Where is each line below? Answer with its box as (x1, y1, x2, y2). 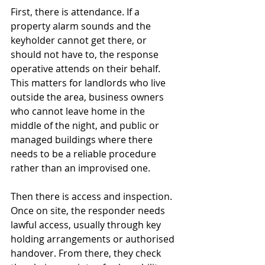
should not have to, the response (11, 48, 161, 61)
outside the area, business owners (11, 91, 166, 104)
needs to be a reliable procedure (11, 147, 159, 160)
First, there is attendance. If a (11, 5, 142, 18)
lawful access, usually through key (11, 218, 163, 231)
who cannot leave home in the (11, 105, 147, 118)
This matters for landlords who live (11, 76, 168, 89)
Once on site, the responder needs (11, 204, 167, 217)
